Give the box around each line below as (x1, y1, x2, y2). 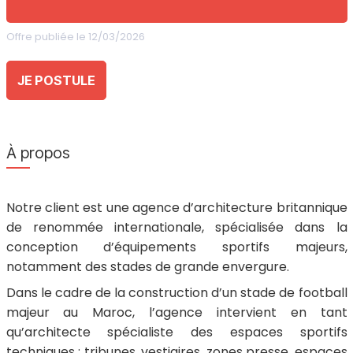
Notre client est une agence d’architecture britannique (6, 199, 347, 217)
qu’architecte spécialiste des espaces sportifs (6, 323, 347, 341)
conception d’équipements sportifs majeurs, (6, 238, 347, 256)
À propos (6, 143, 70, 162)
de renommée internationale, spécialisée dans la (6, 218, 347, 236)
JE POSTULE (17, 72, 95, 88)
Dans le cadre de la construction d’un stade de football (6, 284, 347, 302)
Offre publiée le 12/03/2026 (6, 29, 145, 44)
